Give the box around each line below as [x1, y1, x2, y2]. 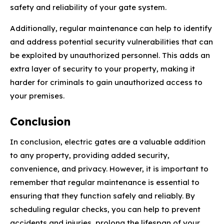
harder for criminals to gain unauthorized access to [10, 77, 202, 87]
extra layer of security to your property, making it [10, 63, 195, 73]
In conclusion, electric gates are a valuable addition [10, 136, 205, 146]
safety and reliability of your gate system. [10, 2, 166, 12]
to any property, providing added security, [10, 150, 169, 160]
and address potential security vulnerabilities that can [10, 36, 213, 46]
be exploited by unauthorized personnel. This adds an [10, 50, 210, 60]
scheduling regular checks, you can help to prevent [10, 204, 200, 214]
